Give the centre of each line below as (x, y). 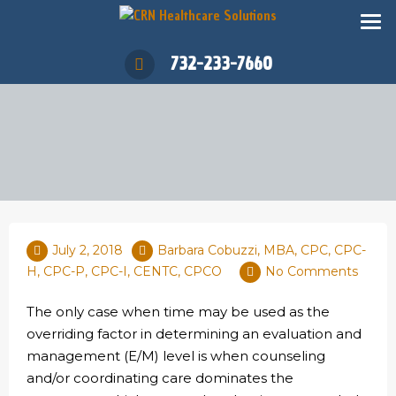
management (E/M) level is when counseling (176, 356)
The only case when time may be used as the (178, 312)
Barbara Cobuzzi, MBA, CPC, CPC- (262, 250)
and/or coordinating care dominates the (160, 378)
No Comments (312, 271)
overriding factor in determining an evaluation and (194, 334)
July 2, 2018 (88, 250)
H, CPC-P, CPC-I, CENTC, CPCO (124, 271)
